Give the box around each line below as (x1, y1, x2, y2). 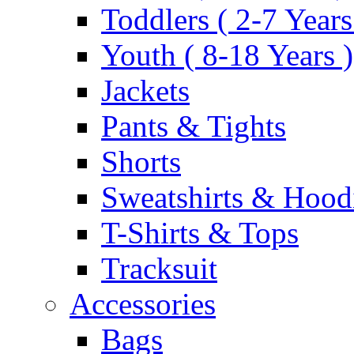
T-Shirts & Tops (101, 216, 299, 250)
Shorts (101, 145, 181, 179)
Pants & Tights (101, 109, 286, 143)
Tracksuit (101, 251, 217, 285)
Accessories (70, 287, 216, 321)
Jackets (101, 73, 190, 107)
